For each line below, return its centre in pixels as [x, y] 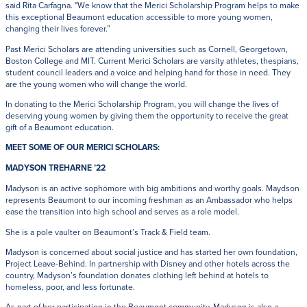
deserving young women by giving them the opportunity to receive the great [147, 115]
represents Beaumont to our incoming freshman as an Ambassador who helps [149, 200]
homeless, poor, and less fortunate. [70, 286]
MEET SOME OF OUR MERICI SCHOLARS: [83, 147]
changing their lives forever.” [58, 29]
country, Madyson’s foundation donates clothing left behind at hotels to [137, 275]
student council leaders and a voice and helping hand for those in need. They [148, 72]
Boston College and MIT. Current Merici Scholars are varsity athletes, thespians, [152, 60]
